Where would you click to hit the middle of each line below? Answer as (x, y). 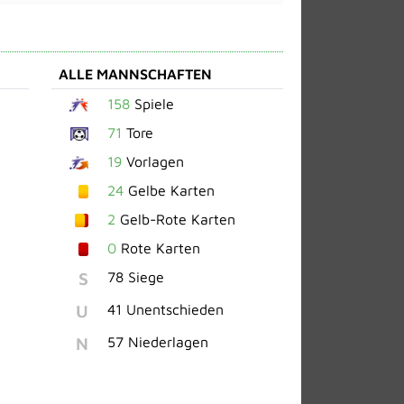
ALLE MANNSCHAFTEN (135, 73)
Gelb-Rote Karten (175, 219)
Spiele (151, 103)
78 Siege (135, 276)
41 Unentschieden (165, 309)
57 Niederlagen (157, 341)
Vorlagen (152, 161)
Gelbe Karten (169, 190)
